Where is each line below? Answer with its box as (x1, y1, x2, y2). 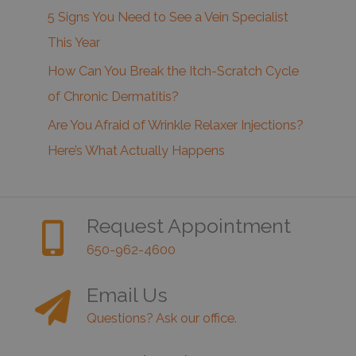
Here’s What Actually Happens (48, 142, 225, 158)
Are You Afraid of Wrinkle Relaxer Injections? (48, 117, 304, 133)
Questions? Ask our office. (87, 310, 237, 326)
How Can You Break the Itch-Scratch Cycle (48, 63, 299, 79)
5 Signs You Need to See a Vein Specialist (48, 9, 288, 25)
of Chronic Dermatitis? (48, 88, 179, 104)
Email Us (87, 282, 168, 307)
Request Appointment (87, 213, 291, 238)
